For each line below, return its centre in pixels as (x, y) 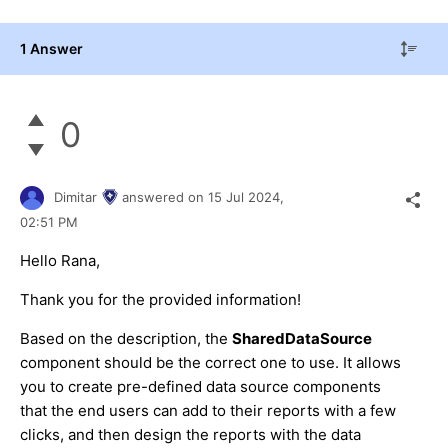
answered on (165, 196)
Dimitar (75, 196)
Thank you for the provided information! (160, 300)
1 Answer (51, 49)
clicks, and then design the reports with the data (190, 435)
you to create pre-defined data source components (200, 387)
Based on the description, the (126, 339)
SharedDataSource (302, 339)
